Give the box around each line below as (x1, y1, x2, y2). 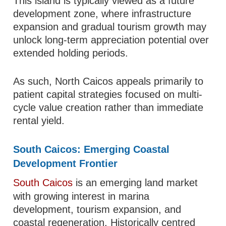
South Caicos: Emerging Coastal (13, 144, 170, 155)
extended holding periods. (13, 47, 129, 59)
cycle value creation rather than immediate (13, 102, 204, 113)
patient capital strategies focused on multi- (13, 89, 203, 100)
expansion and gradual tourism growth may (13, 21, 207, 32)
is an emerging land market (73, 177, 198, 188)
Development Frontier (13, 158, 118, 169)
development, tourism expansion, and (13, 204, 182, 215)
